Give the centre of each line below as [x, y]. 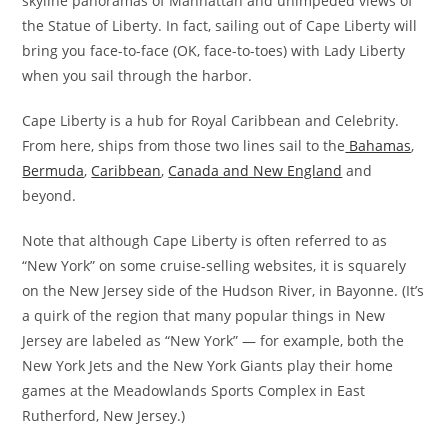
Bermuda [53, 170]
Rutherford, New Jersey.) [104, 415]
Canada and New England [255, 170]
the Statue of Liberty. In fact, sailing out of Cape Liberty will [220, 25]
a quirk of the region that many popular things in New [204, 315]
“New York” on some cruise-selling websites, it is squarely [214, 265]
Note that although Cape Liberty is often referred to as [205, 240]
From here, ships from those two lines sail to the [184, 145]
